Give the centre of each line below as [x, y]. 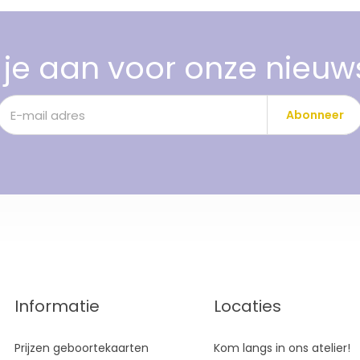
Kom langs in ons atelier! [282, 348]
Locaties [247, 306]
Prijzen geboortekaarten [82, 348]
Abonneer [315, 115]
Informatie [57, 306]
